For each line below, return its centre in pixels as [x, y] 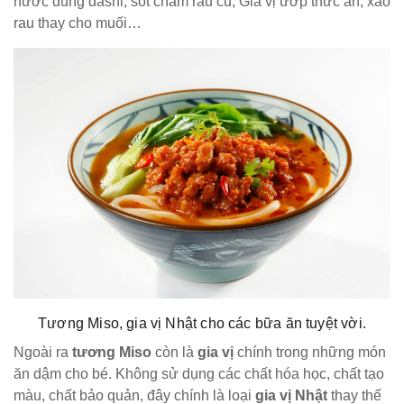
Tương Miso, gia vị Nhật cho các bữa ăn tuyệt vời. [202, 324]
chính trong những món [310, 353]
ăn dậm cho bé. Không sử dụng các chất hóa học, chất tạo [199, 374]
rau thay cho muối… [78, 23]
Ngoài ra [43, 353]
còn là [174, 353]
